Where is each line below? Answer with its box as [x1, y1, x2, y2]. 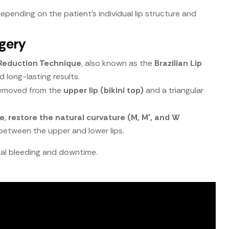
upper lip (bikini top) [63, 84, 144, 96]
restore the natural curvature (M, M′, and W [8, 111, 180, 123]
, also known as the [81, 57, 155, 68]
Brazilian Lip [154, 57, 202, 68]
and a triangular [144, 84, 204, 96]
